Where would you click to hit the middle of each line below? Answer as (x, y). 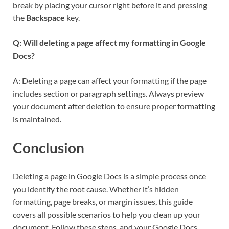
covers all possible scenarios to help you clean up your (107, 214)
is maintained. (37, 119)
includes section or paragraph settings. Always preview (108, 94)
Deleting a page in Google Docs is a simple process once (109, 176)
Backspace (45, 18)
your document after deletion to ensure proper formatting (114, 106)
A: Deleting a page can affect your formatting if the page (110, 81)
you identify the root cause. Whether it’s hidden (96, 189)
